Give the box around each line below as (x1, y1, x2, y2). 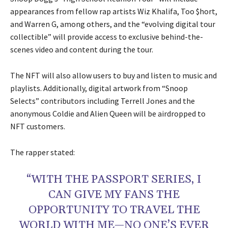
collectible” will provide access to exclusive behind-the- (10, 32, 203, 42)
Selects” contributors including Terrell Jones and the (10, 96, 195, 106)
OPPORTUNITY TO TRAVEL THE (28, 203, 200, 218)
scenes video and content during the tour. (10, 44, 153, 55)
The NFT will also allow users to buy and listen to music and (10, 70, 217, 81)
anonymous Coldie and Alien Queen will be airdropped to (10, 108, 206, 119)
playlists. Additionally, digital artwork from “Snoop (10, 83, 188, 94)
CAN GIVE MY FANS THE (48, 188, 180, 203)
